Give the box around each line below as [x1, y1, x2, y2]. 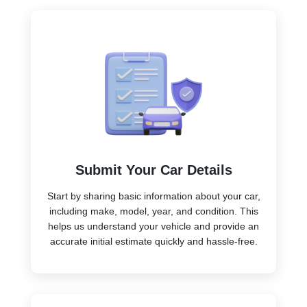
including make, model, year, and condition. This [49, 205, 258, 217]
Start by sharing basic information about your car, [47, 190, 260, 201]
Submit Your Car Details [75, 162, 232, 177]
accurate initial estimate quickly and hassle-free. [49, 235, 258, 247]
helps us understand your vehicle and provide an [48, 220, 259, 232]
